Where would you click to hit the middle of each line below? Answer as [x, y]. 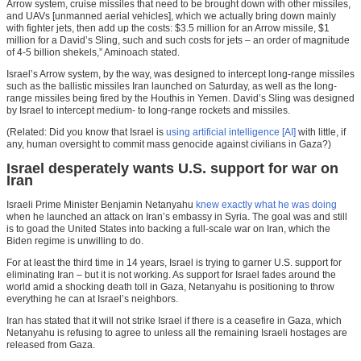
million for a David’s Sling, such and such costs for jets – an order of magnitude [178, 40]
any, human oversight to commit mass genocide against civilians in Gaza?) [169, 144]
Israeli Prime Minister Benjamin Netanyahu [101, 204]
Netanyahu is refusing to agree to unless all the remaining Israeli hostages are [177, 332]
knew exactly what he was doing [266, 204]
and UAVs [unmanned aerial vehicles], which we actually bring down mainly [171, 16]
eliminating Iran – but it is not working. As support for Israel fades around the [171, 274]
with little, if [321, 132]
